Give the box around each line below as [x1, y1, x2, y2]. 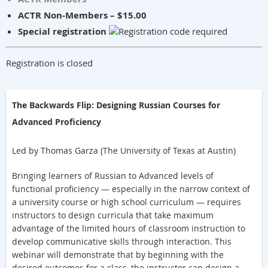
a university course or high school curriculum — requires [12, 196, 241, 208]
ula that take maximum [121, 209, 214, 221]
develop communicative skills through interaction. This [12, 236, 232, 248]
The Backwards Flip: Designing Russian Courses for [12, 99, 220, 111]
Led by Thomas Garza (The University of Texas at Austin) [12, 145, 236, 157]
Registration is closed [6, 57, 93, 69]
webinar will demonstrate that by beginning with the [12, 249, 224, 261]
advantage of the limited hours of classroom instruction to [12, 223, 245, 234]
